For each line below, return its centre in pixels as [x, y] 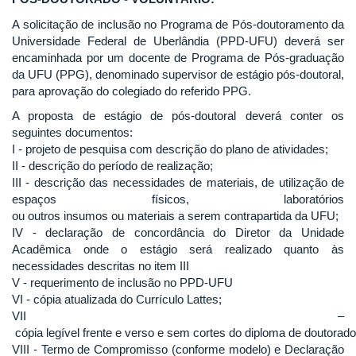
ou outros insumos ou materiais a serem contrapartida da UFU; [175, 216]
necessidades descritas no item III [101, 266]
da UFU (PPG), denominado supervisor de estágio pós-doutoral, [178, 74]
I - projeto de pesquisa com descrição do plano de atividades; [170, 149]
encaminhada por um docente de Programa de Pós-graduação [178, 57]
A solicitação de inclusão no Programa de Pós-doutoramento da [178, 24]
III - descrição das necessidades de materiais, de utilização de [178, 182]
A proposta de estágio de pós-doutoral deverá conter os [178, 116]
